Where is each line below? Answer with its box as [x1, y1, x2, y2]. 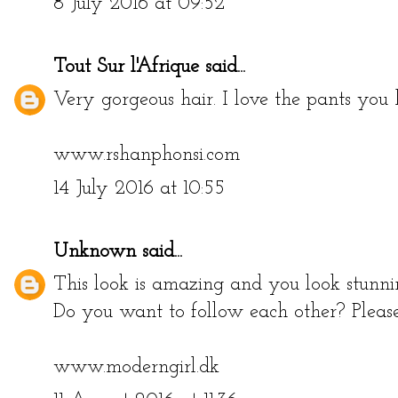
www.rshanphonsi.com [53, 145, 240, 166]
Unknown [53, 241, 136, 262]
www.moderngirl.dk [53, 357, 219, 378]
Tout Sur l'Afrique [53, 56, 199, 77]
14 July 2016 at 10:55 [53, 178, 225, 199]
